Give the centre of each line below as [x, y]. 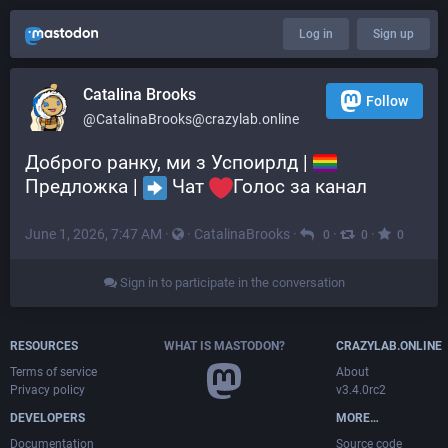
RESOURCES [44, 345]
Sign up [393, 34]
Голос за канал [300, 187]
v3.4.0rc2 [361, 389]
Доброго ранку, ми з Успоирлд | [169, 162]
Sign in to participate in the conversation [230, 282]
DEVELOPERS [47, 417]
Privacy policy [47, 389]
